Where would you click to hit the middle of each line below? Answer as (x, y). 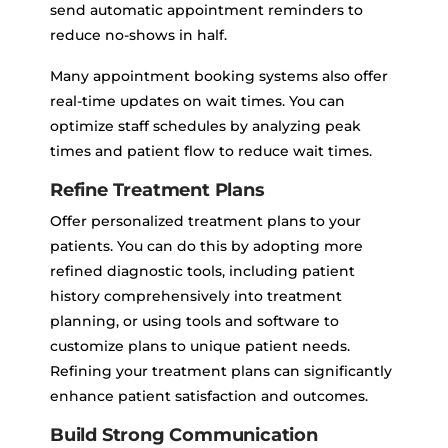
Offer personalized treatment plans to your (205, 221)
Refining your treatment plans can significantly (221, 371)
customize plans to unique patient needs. (200, 346)
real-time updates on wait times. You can (197, 101)
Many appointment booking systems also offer (219, 76)
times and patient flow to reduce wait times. (211, 151)
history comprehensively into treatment (196, 296)
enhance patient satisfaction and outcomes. (209, 396)
